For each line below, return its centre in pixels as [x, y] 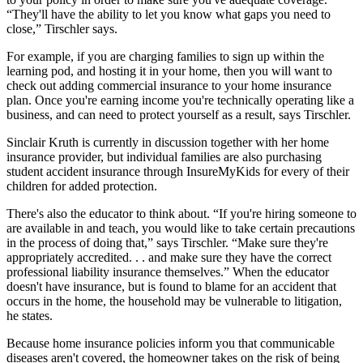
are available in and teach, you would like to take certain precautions [181, 228]
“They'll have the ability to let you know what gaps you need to [169, 15]
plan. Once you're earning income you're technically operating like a [180, 100]
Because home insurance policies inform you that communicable [171, 344]
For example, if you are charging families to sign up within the [165, 57]
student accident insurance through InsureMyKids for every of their [178, 172]
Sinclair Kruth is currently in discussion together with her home [168, 143]
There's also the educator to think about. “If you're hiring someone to [181, 214]
